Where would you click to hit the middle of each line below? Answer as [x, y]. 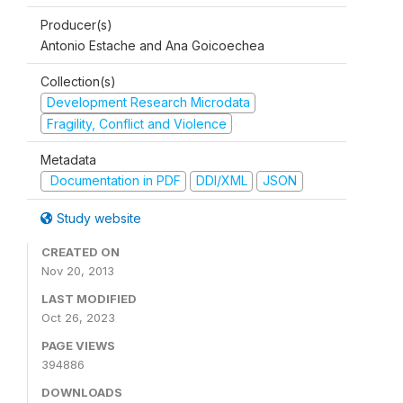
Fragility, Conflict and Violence [136, 123]
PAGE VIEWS [78, 345]
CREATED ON [81, 251]
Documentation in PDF [113, 180]
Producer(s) [76, 25]
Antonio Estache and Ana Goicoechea [152, 45]
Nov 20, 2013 [78, 270]
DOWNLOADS [82, 392]
